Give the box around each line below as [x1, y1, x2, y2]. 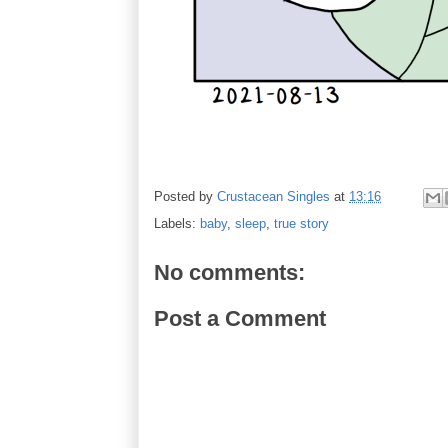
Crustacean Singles [217, 189, 330, 205]
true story [274, 216, 329, 231]
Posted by [154, 189, 217, 205]
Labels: [154, 216, 200, 231]
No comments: [154, 260, 305, 285]
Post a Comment [154, 305, 326, 331]
